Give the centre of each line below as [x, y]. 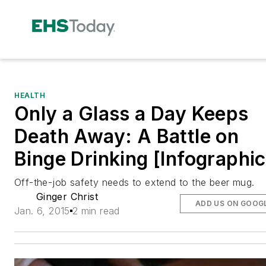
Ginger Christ [67, 196]
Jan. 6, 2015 [42, 210]
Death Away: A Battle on [127, 136]
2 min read [96, 210]
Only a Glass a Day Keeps [132, 113]
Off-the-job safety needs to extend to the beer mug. [134, 182]
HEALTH [30, 95]
